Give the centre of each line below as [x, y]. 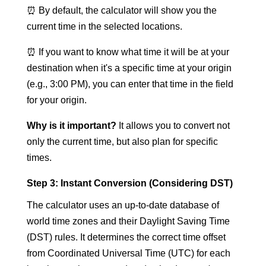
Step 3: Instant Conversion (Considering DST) [129, 183]
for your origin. [56, 100]
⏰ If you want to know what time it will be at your [128, 52]
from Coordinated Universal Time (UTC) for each [128, 253]
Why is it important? [71, 126]
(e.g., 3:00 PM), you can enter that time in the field [130, 84]
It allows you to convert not [173, 126]
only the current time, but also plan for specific [122, 142]
